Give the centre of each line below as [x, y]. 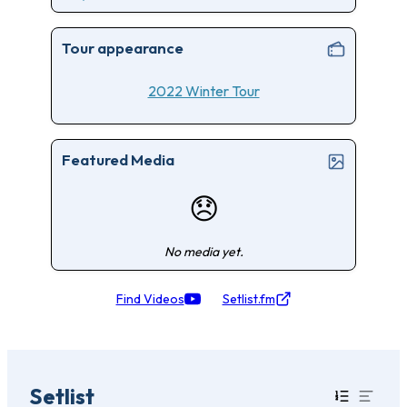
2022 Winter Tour [203, 90]
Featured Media [118, 160]
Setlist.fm [248, 299]
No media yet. [203, 252]
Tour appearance [122, 47]
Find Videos [150, 299]
